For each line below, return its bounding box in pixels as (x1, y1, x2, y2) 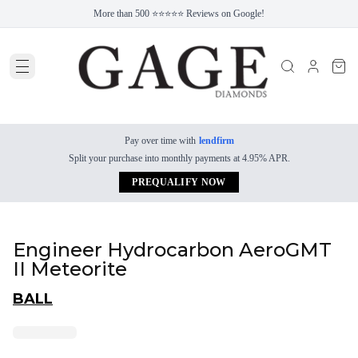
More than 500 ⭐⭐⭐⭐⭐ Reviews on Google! (93, 8, 265, 19)
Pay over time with (124, 135, 196, 146)
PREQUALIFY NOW (132, 177, 226, 188)
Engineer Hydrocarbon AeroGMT (13, 238, 332, 261)
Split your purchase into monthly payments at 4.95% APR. (68, 153, 290, 164)
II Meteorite (13, 257, 127, 280)
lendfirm (198, 135, 234, 146)
